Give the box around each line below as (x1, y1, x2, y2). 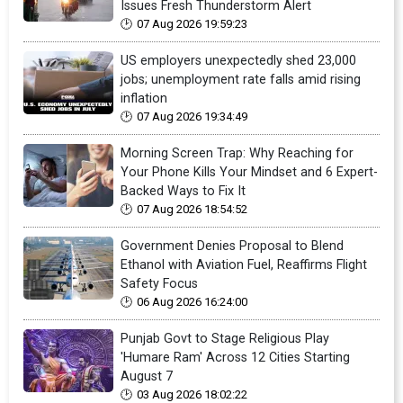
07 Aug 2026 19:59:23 (137, 16, 247, 31)
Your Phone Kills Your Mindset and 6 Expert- (121, 164, 378, 180)
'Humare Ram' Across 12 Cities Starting (121, 349, 350, 365)
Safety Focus (121, 275, 198, 291)
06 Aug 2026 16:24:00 (137, 294, 247, 309)
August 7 (121, 368, 173, 384)
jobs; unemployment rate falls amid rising (121, 71, 361, 87)
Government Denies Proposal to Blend (121, 237, 344, 254)
